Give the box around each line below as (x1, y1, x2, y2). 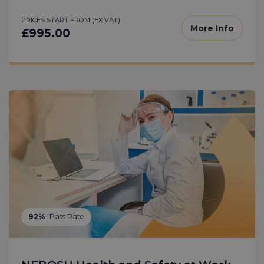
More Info (190, 22, 234, 34)
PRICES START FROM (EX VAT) (21, 16, 120, 25)
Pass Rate (49, 212, 84, 222)
